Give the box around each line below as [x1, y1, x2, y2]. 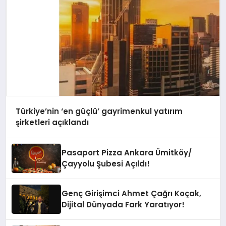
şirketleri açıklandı [15, 117, 89, 128]
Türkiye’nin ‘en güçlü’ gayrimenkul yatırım [15, 106, 183, 117]
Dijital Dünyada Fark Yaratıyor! [62, 199, 185, 210]
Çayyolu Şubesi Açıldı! [62, 158, 150, 169]
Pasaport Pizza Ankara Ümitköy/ [62, 147, 192, 158]
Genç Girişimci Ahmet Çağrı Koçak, [62, 188, 202, 199]
